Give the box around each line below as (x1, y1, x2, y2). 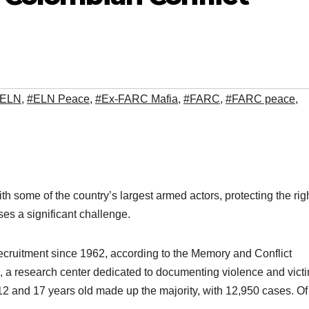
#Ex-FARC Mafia (95, 93, 178, 106)
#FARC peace (226, 93, 295, 106)
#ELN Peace (27, 93, 90, 106)
